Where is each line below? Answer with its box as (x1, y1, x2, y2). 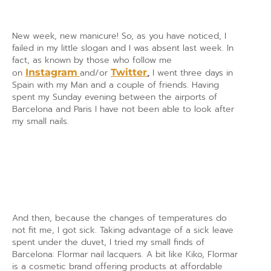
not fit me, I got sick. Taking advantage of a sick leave (12, 224, 233, 237)
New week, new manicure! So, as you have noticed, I (12, 30, 226, 42)
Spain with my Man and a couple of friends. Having (12, 79, 219, 91)
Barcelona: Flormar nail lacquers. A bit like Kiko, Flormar (12, 248, 238, 261)
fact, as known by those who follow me (12, 54, 172, 67)
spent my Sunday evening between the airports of (12, 91, 217, 103)
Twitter (111, 67, 147, 78)
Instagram (25, 67, 77, 78)
